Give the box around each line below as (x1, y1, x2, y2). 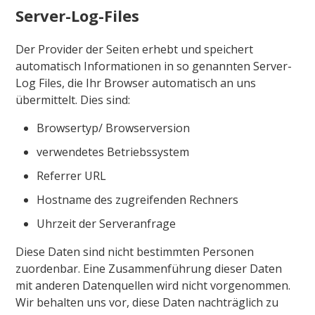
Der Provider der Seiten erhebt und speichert (15, 41, 254, 57)
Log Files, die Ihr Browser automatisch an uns (15, 75, 257, 91)
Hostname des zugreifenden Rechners (37, 191, 239, 207)
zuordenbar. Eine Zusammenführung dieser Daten (15, 260, 283, 276)
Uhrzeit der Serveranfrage (37, 215, 176, 231)
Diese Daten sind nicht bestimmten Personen (15, 243, 255, 259)
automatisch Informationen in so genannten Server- (15, 58, 292, 74)
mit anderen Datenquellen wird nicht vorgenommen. (15, 277, 291, 293)
